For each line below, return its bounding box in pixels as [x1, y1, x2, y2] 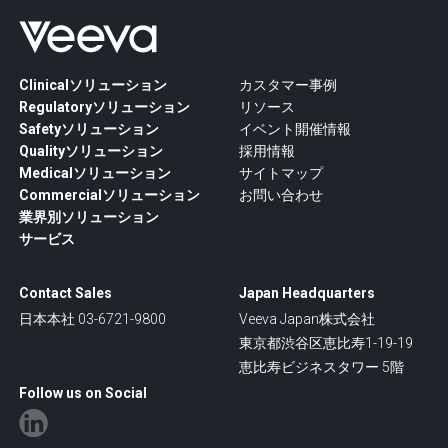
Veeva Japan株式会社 [239, 311, 375, 328]
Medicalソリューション [18, 165, 171, 182]
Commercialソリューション [18, 187, 200, 204]
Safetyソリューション [18, 121, 159, 138]
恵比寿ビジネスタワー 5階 [239, 359, 404, 376]
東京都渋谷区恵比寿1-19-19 [239, 335, 413, 352]
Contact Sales [18, 285, 112, 302]
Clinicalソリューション [18, 77, 167, 94]
